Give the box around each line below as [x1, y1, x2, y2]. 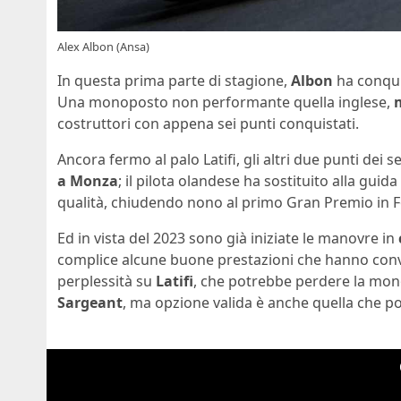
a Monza [57, 171, 118, 192]
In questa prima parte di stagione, [57, 71, 291, 91]
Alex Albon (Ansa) [57, 38, 149, 55]
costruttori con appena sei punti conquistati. [57, 114, 359, 134]
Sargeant [57, 293, 123, 313]
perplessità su [57, 271, 156, 292]
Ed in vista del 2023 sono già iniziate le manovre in [57, 228, 398, 249]
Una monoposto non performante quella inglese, [57, 92, 394, 113]
